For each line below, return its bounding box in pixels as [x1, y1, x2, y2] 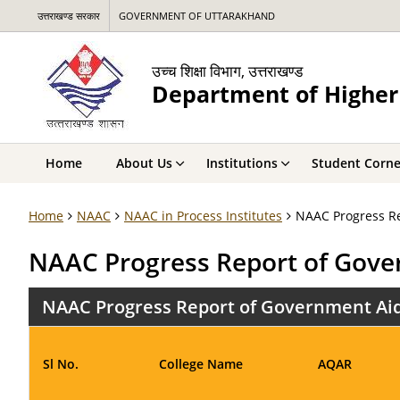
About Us [116, 154, 172, 171]
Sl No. [43, 355, 79, 372]
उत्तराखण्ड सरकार [37, 9, 100, 22]
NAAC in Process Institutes [124, 207, 282, 224]
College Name [159, 355, 243, 372]
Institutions [206, 154, 278, 171]
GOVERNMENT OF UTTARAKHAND [119, 9, 275, 22]
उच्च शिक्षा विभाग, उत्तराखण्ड [152, 60, 303, 81]
